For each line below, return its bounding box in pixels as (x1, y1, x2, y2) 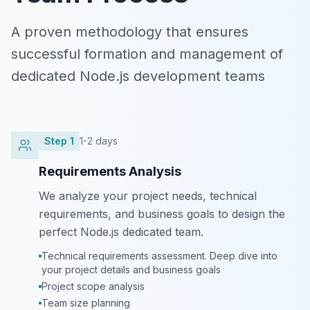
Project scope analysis (42, 280, 145, 292)
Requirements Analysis (39, 164, 181, 179)
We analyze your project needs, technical (39, 189, 257, 203)
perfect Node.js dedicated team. (39, 225, 203, 239)
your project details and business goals (42, 264, 221, 275)
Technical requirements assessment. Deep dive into (42, 250, 277, 262)
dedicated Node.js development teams (11, 68, 265, 84)
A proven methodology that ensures (11, 24, 248, 40)
